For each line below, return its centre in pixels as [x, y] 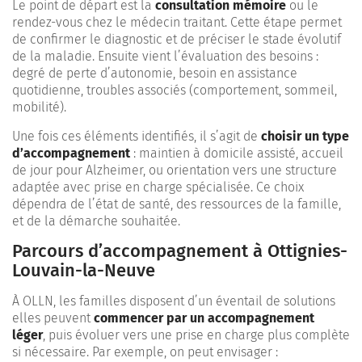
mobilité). [39, 107]
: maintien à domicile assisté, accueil [237, 153]
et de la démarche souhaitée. [96, 221]
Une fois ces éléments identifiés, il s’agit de [137, 136]
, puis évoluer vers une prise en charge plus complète [196, 335]
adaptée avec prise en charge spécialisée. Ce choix [158, 187]
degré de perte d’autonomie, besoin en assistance [155, 73]
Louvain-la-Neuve [84, 270]
